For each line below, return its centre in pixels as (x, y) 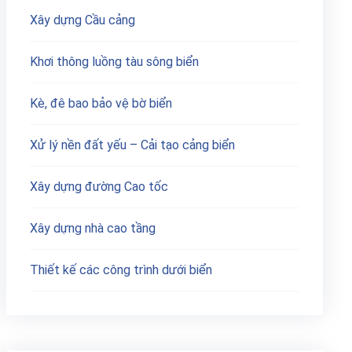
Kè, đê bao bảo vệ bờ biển (101, 103)
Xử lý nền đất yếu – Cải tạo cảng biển (132, 145)
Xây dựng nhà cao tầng (92, 228)
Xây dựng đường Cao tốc (99, 187)
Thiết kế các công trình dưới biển (121, 270)
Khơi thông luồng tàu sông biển (114, 62)
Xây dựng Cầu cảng (82, 20)
